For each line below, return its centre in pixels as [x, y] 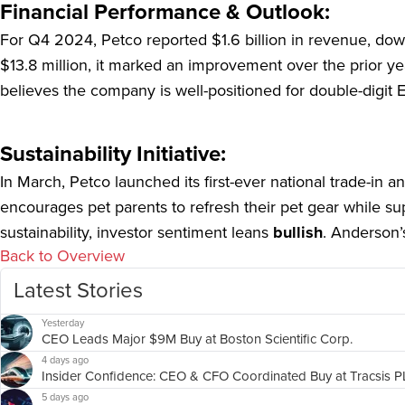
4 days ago [65, 360]
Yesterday [63, 323]
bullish [296, 232]
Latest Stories [78, 290]
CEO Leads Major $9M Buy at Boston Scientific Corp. [197, 339]
